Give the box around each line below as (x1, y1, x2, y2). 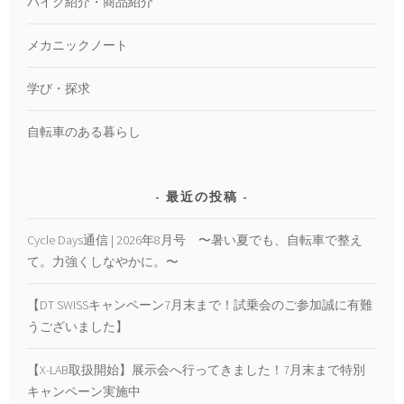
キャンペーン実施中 (27, 383, 142, 400)
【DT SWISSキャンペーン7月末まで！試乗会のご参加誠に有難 (27, 297, 373, 314)
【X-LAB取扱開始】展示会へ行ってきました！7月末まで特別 (27, 362, 366, 379)
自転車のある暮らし (27, 124, 142, 141)
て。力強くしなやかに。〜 (27, 253, 179, 271)
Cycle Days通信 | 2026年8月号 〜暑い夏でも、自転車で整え (27, 232, 363, 249)
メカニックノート (27, 37, 129, 54)
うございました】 (27, 318, 129, 335)
